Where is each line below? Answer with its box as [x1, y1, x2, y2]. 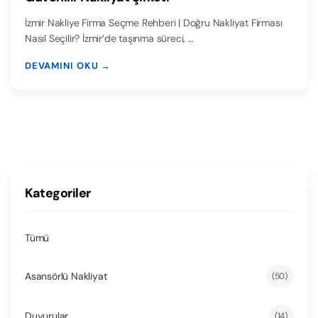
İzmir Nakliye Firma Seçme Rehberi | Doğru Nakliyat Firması [25, 16, 283, 29]
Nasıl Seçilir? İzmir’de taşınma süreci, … [25, 31, 194, 45]
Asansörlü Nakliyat [25, 269, 107, 283]
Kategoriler [25, 184, 91, 202]
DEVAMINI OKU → [25, 59, 111, 72]
